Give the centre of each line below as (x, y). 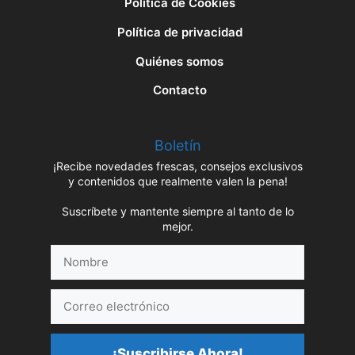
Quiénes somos (179, 61)
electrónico (82, 315)
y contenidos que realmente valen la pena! (177, 181)
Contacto (179, 90)
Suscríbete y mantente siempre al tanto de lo (177, 212)
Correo (70, 297)
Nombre (73, 253)
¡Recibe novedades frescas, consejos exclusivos (177, 166)
